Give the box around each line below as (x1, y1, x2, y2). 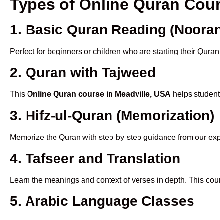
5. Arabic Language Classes (10, 193, 194, 209)
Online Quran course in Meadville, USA (27, 90, 171, 99)
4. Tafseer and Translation (10, 150, 180, 166)
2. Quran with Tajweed (10, 65, 156, 81)
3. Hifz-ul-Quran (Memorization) (10, 108, 214, 123)
